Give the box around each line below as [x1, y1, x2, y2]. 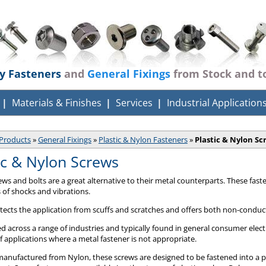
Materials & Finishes [12, 96, 102, 109]
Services [116, 96, 153, 109]
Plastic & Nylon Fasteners [98, 134, 188, 145]
